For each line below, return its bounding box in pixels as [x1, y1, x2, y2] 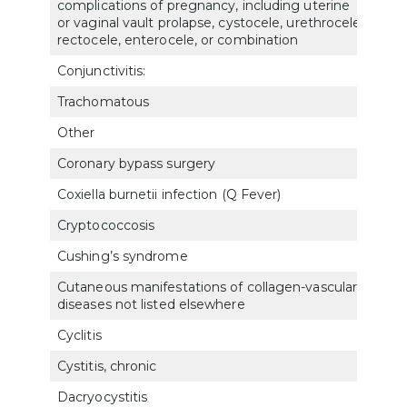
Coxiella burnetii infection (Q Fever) [57, 185, 282, 203]
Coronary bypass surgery [57, 154, 216, 172]
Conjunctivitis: [57, 62, 146, 79]
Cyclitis [57, 326, 102, 343]
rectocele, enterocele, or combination [57, 31, 299, 48]
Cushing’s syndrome [57, 247, 188, 264]
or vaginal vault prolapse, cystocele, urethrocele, [57, 14, 364, 31]
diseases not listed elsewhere [57, 295, 245, 313]
